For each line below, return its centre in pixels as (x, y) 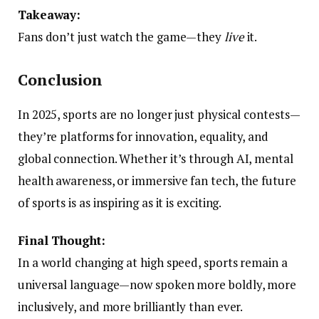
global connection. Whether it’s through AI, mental (156, 158)
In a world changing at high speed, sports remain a (153, 262)
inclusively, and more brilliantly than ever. (131, 306)
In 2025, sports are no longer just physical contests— (159, 114)
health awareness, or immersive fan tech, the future (157, 180)
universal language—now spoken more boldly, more (157, 284)
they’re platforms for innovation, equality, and (143, 136)
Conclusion (61, 80)
